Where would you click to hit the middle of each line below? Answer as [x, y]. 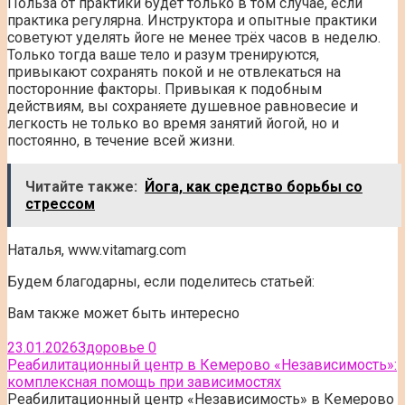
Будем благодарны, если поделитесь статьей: [161, 281]
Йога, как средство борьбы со [254, 186]
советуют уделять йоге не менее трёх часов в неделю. [194, 37]
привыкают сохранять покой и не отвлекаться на [174, 71]
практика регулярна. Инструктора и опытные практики [192, 20]
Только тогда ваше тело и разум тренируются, [163, 54]
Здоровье [111, 347]
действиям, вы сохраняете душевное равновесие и [183, 106]
